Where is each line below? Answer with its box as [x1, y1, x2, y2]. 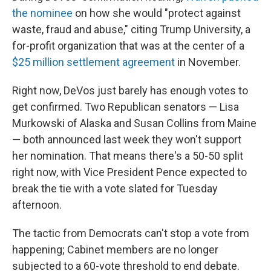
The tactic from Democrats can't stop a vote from [12, 226, 249, 240]
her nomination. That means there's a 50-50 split [12, 149, 243, 162]
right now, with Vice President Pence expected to [12, 165, 247, 178]
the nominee [12, 6, 73, 19]
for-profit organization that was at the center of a [12, 39, 244, 52]
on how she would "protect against [73, 6, 241, 19]
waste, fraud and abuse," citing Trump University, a [12, 22, 250, 36]
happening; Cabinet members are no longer [12, 243, 218, 256]
